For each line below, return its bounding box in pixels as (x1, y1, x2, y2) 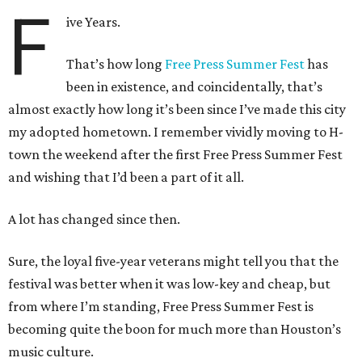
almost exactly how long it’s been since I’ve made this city (8, 101, 346, 118)
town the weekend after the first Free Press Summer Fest (8, 146, 343, 163)
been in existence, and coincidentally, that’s (66, 78, 323, 95)
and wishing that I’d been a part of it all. (8, 169, 244, 186)
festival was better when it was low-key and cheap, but (8, 276, 330, 293)
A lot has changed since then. (8, 211, 180, 228)
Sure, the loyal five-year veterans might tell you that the (8, 253, 339, 270)
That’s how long (66, 56, 166, 73)
